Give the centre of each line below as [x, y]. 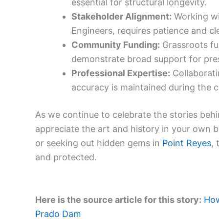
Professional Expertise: [121, 73]
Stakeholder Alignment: [121, 17]
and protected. [66, 157]
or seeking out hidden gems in [99, 143]
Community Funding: [116, 45]
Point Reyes [187, 143]
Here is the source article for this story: [118, 199]
